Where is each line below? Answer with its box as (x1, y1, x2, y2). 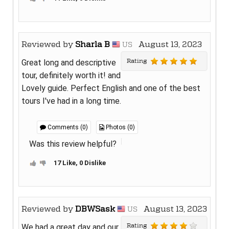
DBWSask (75, 203, 115, 214)
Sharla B (75, 39, 110, 49)
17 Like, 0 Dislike (54, 158, 106, 167)
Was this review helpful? (29, 139, 117, 149)
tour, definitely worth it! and (21, 70, 121, 80)
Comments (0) (46, 123, 88, 131)
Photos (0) (104, 123, 135, 131)
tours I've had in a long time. (21, 96, 121, 106)
